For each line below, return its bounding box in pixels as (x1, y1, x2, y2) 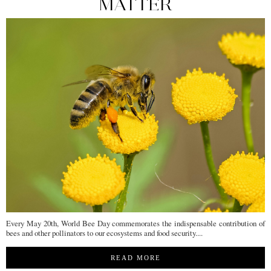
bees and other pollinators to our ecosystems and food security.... (6, 227, 203, 239)
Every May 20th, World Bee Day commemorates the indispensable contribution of (6, 218, 265, 229)
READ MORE (110, 254, 161, 262)
